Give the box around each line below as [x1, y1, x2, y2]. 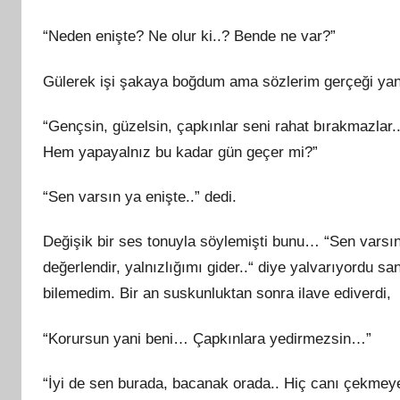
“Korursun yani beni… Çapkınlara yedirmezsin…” [43, 329, 371, 347]
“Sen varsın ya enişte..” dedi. [43, 188, 237, 205]
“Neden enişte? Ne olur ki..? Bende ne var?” [43, 28, 336, 46]
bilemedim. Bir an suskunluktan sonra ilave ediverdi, [43, 285, 391, 303]
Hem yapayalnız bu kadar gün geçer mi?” [43, 143, 318, 161]
